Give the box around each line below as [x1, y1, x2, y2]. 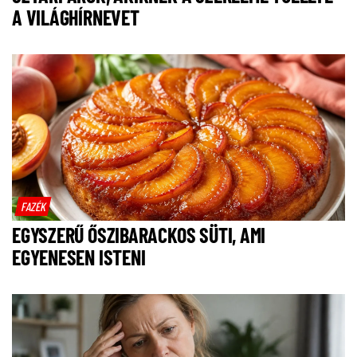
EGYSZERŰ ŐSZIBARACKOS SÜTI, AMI [12, 222, 266, 248]
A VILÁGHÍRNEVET [12, 5, 139, 30]
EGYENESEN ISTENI [12, 245, 146, 270]
